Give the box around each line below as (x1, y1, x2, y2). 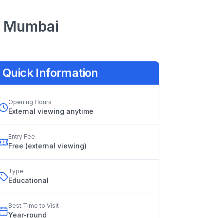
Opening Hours (8, 98, 52, 106)
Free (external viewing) (8, 142, 87, 150)
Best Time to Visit (8, 202, 59, 209)
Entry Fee (8, 133, 35, 140)
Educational (8, 176, 49, 184)
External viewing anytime (8, 107, 93, 115)
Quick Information (2, 66, 98, 80)
